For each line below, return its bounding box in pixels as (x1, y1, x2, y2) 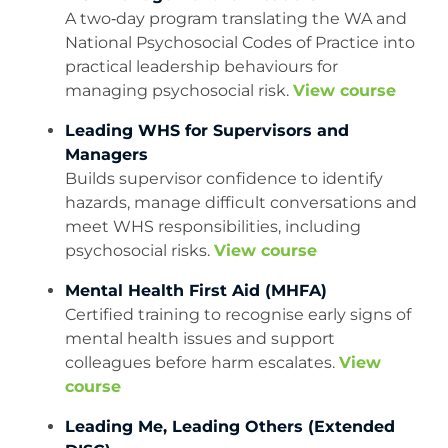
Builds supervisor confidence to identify (65, 169, 383, 189)
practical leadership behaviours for (65, 57, 338, 77)
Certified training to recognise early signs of (65, 305, 411, 325)
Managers (65, 145, 148, 165)
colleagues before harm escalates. (65, 353, 339, 373)
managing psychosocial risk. (65, 81, 293, 101)
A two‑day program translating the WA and (65, 9, 407, 29)
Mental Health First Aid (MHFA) (65, 281, 327, 301)
